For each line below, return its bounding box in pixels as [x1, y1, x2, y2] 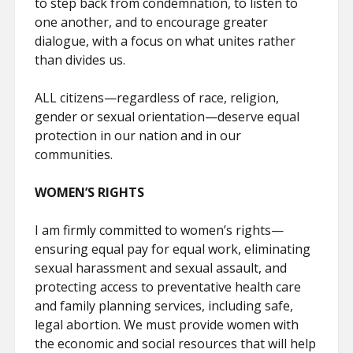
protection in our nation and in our [35, 127, 242, 144]
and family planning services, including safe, [35, 297, 294, 314]
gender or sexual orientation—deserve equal [35, 108, 300, 125]
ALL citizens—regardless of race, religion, [35, 89, 280, 106]
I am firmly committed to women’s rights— [35, 221, 284, 239]
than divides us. [35, 51, 126, 69]
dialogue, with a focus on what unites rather [35, 32, 296, 50]
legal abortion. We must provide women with [35, 316, 299, 333]
